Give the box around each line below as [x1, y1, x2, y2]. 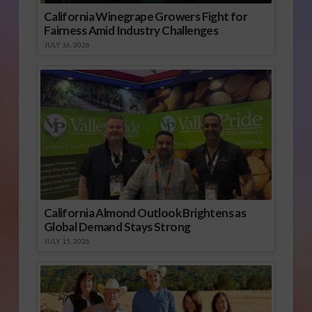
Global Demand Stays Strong [43, 219, 191, 234]
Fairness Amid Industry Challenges [43, 22, 219, 38]
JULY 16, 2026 [43, 40, 90, 49]
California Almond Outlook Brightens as [43, 205, 247, 220]
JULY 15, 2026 [43, 236, 90, 245]
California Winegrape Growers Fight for [43, 8, 248, 24]
